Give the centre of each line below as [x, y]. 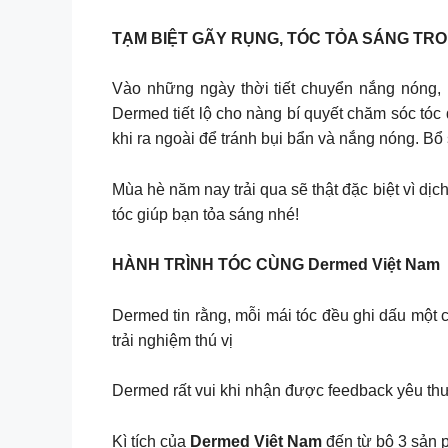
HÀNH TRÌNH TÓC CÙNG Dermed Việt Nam [276, 265]
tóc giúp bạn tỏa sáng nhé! [205, 214]
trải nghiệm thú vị [172, 340]
